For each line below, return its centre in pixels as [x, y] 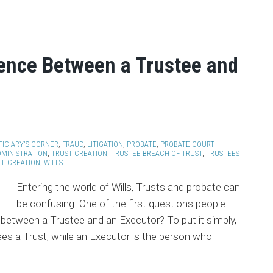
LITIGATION [105, 144]
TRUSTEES [223, 153]
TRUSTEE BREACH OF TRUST [157, 153]
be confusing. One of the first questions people [121, 204]
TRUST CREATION [79, 153]
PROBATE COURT [187, 144]
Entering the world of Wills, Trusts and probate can [128, 187]
